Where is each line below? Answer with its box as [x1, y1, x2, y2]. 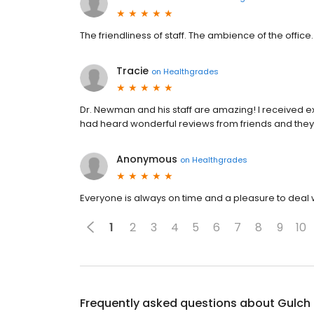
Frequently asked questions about [80, 295, 278, 311]
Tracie [116, 64, 149, 78]
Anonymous [116, 152, 177, 166]
